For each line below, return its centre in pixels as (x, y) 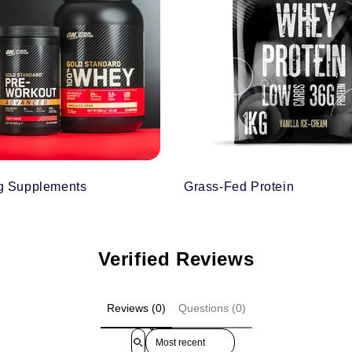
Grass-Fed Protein (239, 187)
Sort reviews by (181, 334)
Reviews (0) (136, 308)
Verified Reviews (176, 259)
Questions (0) (212, 308)
